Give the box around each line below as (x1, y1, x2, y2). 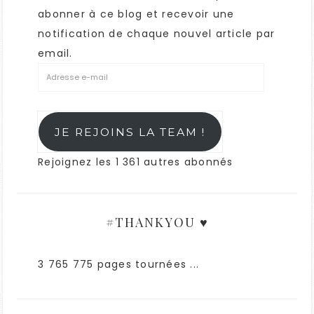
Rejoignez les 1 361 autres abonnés (38, 155, 233, 169)
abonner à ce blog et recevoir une (38, 7, 235, 21)
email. (38, 46, 73, 60)
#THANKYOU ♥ (105, 214, 209, 231)
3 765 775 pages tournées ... (38, 257, 199, 271)
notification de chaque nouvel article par (38, 27, 275, 41)
